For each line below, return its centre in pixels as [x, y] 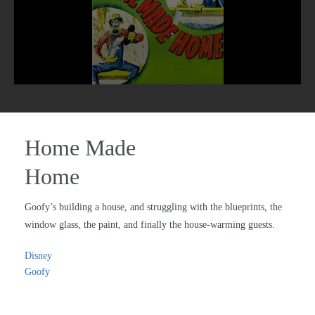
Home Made [80, 148]
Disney [38, 256]
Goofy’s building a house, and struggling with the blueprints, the [153, 207]
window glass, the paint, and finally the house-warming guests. [150, 225]
